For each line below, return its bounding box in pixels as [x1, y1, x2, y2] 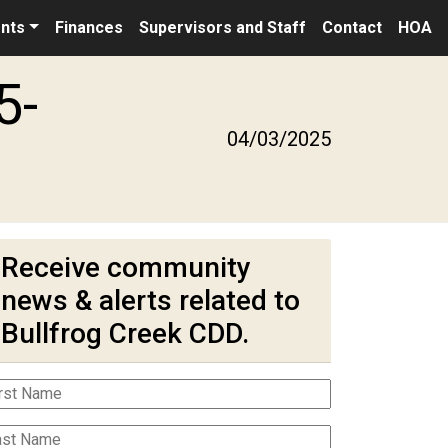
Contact [321, 18, 382, 37]
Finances [54, 18, 123, 37]
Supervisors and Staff [138, 18, 306, 37]
